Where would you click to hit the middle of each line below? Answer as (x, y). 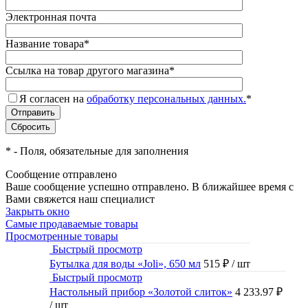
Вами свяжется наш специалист (80, 199)
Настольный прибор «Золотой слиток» (141, 292)
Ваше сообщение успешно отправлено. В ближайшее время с (150, 187)
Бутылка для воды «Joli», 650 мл (125, 264)
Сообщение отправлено (61, 175)
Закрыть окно (37, 212)
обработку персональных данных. (166, 99)
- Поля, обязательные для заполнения (100, 151)
